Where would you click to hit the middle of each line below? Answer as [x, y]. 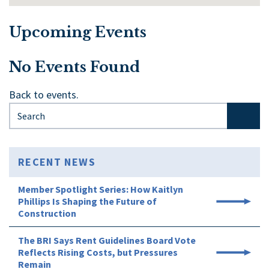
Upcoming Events [78, 32]
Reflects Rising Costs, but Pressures [98, 252]
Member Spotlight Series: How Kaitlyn [101, 189]
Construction [47, 213]
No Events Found [74, 67]
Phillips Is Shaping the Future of [87, 201]
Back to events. [44, 95]
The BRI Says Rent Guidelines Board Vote [107, 240]
